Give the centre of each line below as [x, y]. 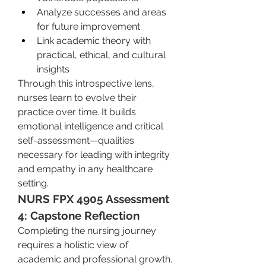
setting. [33, 183]
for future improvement [88, 26]
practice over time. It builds [77, 112]
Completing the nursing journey [87, 231]
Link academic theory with [94, 41]
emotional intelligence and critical [91, 126]
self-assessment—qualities [76, 140]
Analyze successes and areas [102, 12]
